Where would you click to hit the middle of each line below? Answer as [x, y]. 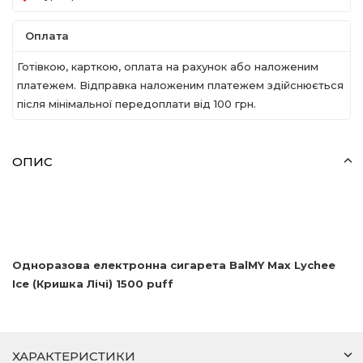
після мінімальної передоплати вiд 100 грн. [137, 104]
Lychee [315, 265]
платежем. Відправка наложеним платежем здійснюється [180, 85]
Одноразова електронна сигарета [121, 265]
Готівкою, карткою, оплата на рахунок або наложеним [168, 66]
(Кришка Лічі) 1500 [88, 284]
